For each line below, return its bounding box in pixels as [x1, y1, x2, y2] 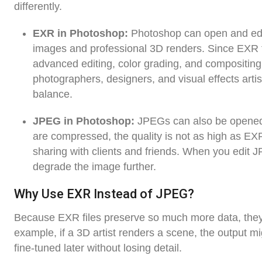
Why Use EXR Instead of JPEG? [14, 187, 194, 202]
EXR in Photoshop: [33, 27, 128, 40]
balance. [33, 88, 73, 101]
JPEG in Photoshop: [33, 115, 135, 127]
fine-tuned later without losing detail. [14, 242, 182, 254]
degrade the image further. [33, 161, 156, 173]
